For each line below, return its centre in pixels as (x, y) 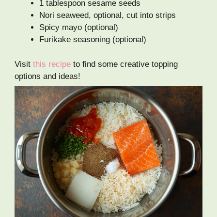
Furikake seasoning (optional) (93, 40)
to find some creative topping (124, 64)
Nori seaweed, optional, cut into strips (108, 15)
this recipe (52, 64)
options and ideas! (47, 76)
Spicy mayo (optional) (79, 28)
